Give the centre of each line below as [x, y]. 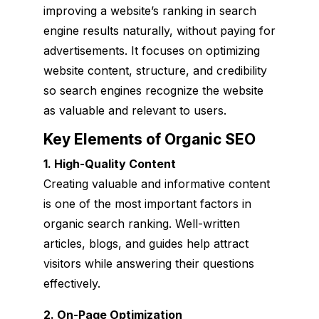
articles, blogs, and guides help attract [146, 243]
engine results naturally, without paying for [159, 30]
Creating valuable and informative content [156, 183]
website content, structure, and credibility [155, 70]
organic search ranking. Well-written [141, 223]
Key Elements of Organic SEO [149, 139]
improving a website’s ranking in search [150, 10]
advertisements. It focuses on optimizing [151, 50]
